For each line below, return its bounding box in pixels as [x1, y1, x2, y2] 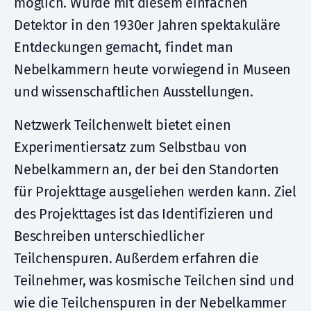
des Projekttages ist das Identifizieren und [14, 205, 274, 222]
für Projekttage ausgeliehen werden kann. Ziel [14, 183, 296, 200]
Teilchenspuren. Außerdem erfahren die [14, 250, 259, 267]
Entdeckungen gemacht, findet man [14, 39, 233, 56]
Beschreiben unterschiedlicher [14, 228, 205, 244]
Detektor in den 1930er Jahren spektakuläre [14, 17, 280, 33]
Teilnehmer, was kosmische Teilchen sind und [14, 272, 294, 289]
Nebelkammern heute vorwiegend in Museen [14, 61, 292, 78]
